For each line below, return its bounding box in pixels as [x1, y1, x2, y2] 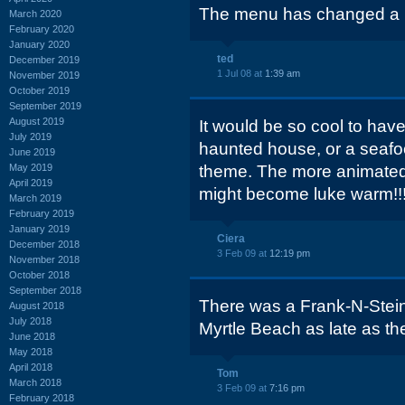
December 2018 [9, 238, 80, 250]
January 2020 [9, 38, 70, 50]
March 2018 [9, 376, 61, 388]
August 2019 [9, 115, 64, 127]
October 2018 [9, 268, 70, 280]
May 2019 [9, 161, 52, 173]
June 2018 [9, 330, 55, 342]
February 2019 [9, 207, 74, 219]
